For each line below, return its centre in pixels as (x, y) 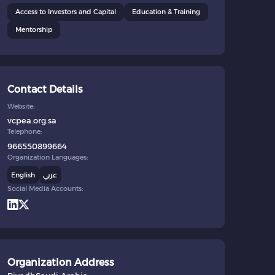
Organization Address (60, 263)
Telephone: (24, 132)
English (23, 175)
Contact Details (45, 90)
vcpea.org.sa (32, 121)
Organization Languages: (47, 157)
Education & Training (166, 12)
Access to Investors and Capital (65, 12)
